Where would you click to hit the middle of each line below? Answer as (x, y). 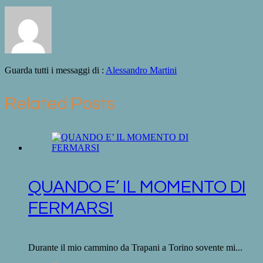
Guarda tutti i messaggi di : (55, 70)
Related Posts (60, 103)
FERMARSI (71, 208)
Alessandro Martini (141, 70)
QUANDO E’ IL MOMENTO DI (137, 187)
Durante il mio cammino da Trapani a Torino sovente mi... (135, 247)
